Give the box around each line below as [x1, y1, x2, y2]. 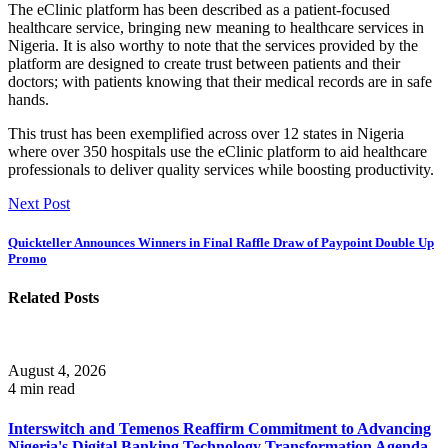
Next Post [8, 194, 70, 212]
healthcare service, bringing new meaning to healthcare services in [8, 18, 424, 36]
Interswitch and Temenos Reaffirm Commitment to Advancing [8, 419, 431, 437]
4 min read [8, 380, 75, 398]
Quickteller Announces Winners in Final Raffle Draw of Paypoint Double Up [8, 235, 434, 251]
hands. [8, 90, 49, 108]
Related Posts [8, 289, 99, 307]
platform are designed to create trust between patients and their [8, 54, 400, 72]
